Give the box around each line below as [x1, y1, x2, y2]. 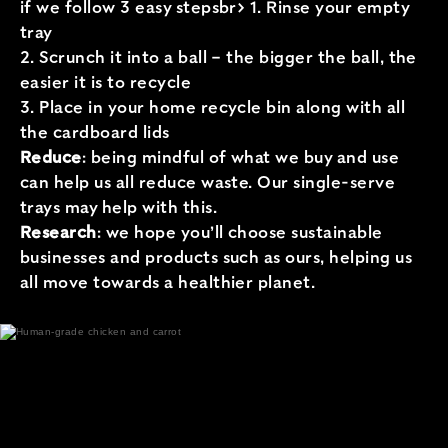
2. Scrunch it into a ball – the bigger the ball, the [20, 45, 417, 69]
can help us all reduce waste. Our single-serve [20, 170, 396, 194]
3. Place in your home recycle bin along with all [20, 95, 406, 119]
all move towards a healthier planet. [20, 270, 316, 294]
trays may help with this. [20, 195, 217, 219]
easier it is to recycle [20, 70, 192, 94]
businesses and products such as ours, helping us [20, 245, 413, 269]
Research [20, 220, 97, 244]
